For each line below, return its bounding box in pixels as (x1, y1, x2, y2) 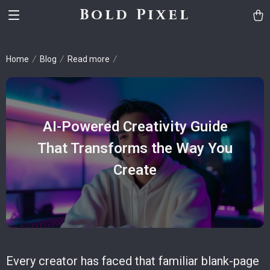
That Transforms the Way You (37, 139, 233, 157)
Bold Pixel (79, 5, 191, 25)
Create (113, 161, 157, 178)
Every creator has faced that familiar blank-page (6, 254, 259, 268)
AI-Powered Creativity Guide (42, 118, 228, 135)
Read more (67, 54, 110, 64)
